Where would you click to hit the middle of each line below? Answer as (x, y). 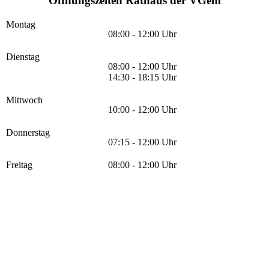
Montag (21, 25)
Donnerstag (28, 133)
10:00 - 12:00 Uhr (142, 110)
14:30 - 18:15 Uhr (142, 77)
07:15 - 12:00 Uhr (142, 142)
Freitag (19, 165)
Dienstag (23, 57)
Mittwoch (24, 100)
